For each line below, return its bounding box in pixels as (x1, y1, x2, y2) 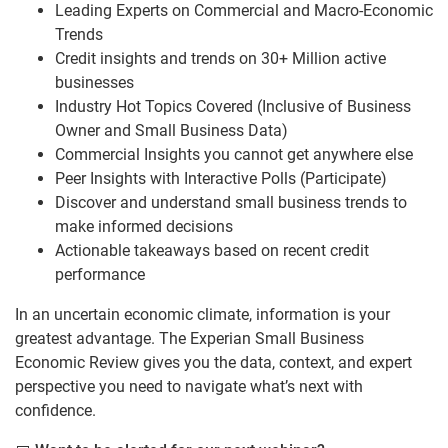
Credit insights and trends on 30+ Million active (55, 49, 386, 69)
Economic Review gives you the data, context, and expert (15, 353, 412, 373)
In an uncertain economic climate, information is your (15, 305, 390, 325)
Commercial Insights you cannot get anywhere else (55, 145, 413, 165)
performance (55, 265, 145, 285)
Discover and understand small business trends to (55, 193, 407, 213)
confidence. (15, 401, 96, 421)
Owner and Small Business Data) (55, 121, 288, 141)
